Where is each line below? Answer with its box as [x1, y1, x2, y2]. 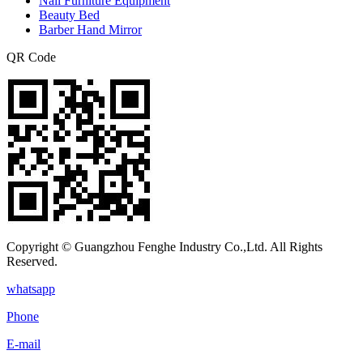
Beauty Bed [39, 7, 100, 22]
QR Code [6, 49, 56, 64]
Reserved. [6, 254, 58, 268]
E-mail [6, 336, 41, 351]
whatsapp [6, 281, 55, 296]
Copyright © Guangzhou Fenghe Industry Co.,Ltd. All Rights [6, 239, 322, 254]
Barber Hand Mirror [39, 22, 142, 36]
